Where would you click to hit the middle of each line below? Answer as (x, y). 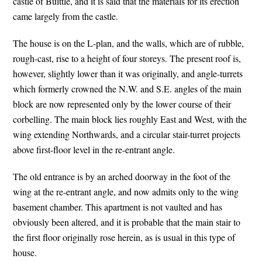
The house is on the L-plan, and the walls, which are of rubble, (129, 43)
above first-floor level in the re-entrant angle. (94, 149)
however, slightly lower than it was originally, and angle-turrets (128, 73)
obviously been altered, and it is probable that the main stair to (127, 222)
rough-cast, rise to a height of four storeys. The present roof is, (127, 58)
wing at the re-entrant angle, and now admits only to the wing (126, 192)
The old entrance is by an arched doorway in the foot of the (122, 176)
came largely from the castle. (66, 16)
